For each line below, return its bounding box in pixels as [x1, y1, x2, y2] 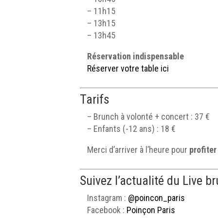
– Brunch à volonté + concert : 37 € [87, 111, 210, 122]
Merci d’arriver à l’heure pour [87, 145, 190, 155]
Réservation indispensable [87, 51, 184, 62]
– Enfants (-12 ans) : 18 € [87, 124, 176, 134]
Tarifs [80, 92, 110, 107]
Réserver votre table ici [87, 63, 169, 74]
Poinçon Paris [127, 205, 176, 216]
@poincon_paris [128, 193, 185, 203]
